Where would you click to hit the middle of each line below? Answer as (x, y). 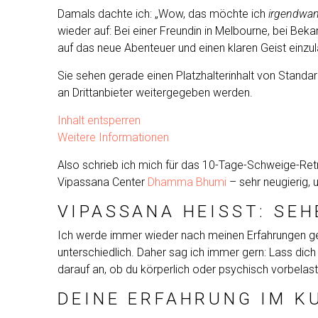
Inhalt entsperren (99, 120)
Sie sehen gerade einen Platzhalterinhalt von (168, 75)
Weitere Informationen (113, 137)
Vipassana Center (102, 182)
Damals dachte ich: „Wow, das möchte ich (163, 13)
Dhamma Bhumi (187, 182)
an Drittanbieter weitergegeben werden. (155, 92)
